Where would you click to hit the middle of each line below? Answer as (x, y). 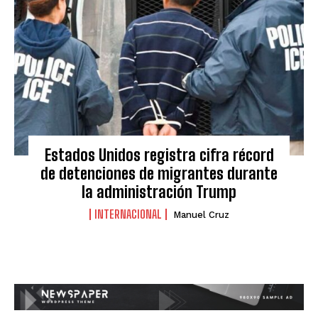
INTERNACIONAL (128, 214)
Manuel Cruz (201, 214)
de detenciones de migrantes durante (159, 173)
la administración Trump (159, 192)
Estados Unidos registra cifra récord (159, 155)
